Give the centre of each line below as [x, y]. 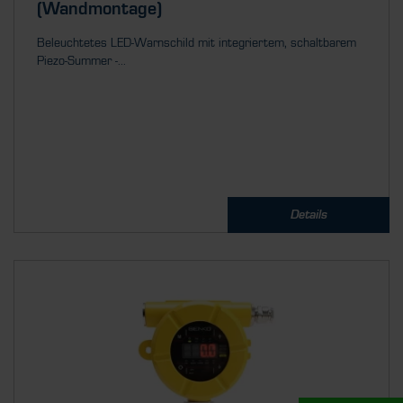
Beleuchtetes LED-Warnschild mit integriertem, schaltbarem [197, 43]
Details [309, 215]
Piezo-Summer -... [81, 61]
